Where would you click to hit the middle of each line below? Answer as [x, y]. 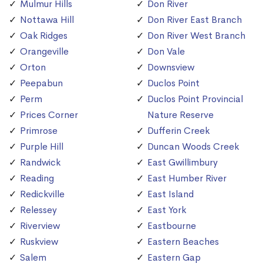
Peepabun [41, 83]
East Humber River [187, 178]
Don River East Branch [195, 20]
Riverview [40, 226]
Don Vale [166, 52]
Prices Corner [49, 115]
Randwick [40, 163]
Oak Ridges [44, 36]
